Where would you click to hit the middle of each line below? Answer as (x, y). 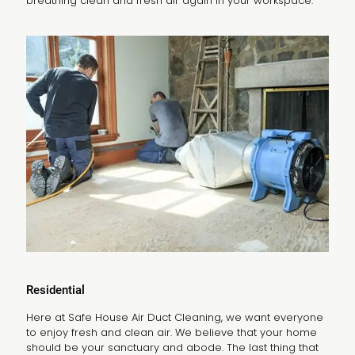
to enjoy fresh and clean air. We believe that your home (172, 332)
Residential (55, 290)
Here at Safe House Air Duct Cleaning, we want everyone (175, 317)
